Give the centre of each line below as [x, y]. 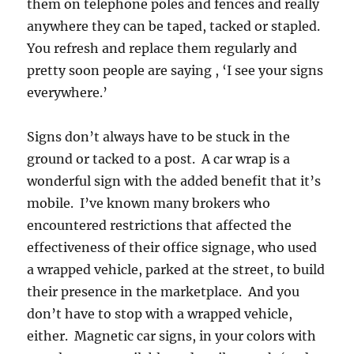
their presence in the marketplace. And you [164, 292]
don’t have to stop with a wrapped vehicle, [160, 314]
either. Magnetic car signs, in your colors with [172, 336]
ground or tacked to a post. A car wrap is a [159, 159]
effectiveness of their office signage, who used [172, 248]
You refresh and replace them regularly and [162, 49]
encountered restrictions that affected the [160, 226]
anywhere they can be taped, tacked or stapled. [175, 26]
